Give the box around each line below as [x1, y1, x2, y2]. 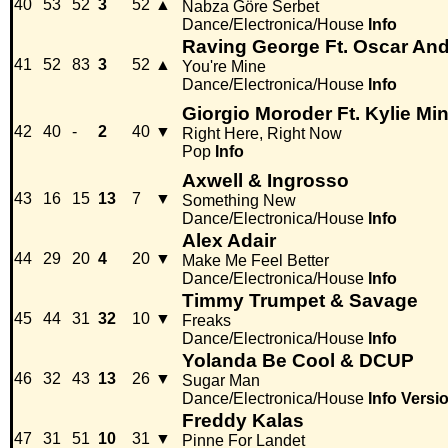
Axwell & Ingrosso [182, 170, 349, 192]
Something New [182, 192, 296, 210]
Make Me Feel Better [182, 252, 329, 270]
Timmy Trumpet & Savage [182, 290, 418, 312]
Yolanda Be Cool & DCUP [182, 350, 414, 372]
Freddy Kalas [182, 410, 304, 432]
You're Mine [182, 58, 266, 76]
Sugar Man [182, 372, 260, 390]
